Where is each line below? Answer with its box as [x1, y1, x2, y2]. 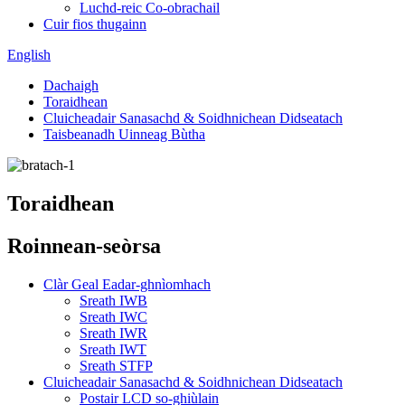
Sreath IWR [80, 325, 147, 341]
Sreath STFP [80, 357, 153, 373]
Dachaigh [43, 78, 99, 93]
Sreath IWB [80, 292, 147, 308]
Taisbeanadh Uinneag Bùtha [43, 127, 205, 142]
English [7, 47, 51, 62]
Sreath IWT [80, 341, 146, 357]
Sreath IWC [80, 308, 147, 325]
